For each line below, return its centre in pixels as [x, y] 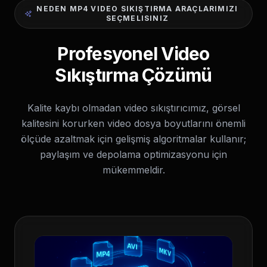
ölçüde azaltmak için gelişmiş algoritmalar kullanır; [133, 139]
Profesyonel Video [133, 54]
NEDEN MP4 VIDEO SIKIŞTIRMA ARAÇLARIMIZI [137, 9]
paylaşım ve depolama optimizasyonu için [133, 154]
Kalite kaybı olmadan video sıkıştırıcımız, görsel [133, 108]
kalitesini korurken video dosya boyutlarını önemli [133, 123]
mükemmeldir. [133, 170]
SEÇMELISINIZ [137, 18]
